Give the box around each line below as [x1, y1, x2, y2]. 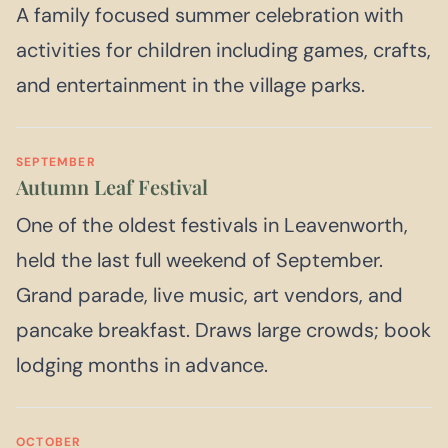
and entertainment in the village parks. [16, 72, 365, 99]
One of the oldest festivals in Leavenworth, [16, 212, 408, 239]
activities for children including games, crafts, [16, 37, 431, 64]
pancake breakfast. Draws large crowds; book [16, 317, 431, 344]
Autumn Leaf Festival [16, 173, 208, 201]
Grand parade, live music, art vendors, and [16, 282, 403, 309]
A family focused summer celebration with [16, 2, 404, 29]
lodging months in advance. [16, 352, 268, 379]
